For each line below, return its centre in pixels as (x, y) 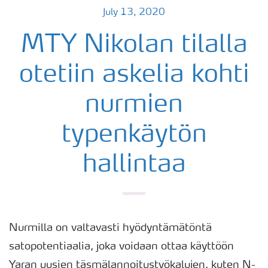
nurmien (134, 105)
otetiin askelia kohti (134, 75)
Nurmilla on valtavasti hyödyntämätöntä (110, 228)
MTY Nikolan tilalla (134, 45)
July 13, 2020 (134, 13)
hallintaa (134, 165)
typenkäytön (134, 135)
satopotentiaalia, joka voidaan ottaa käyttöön (121, 246)
